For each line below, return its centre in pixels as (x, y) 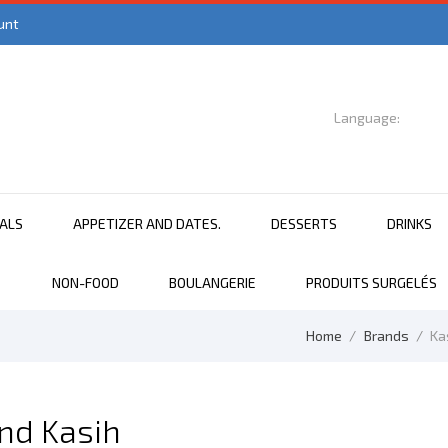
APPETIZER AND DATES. (147, 223)
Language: (366, 118)
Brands (386, 335)
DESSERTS (304, 223)
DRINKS (409, 223)
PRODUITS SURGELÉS (371, 282)
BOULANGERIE (212, 282)
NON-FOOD (85, 282)
